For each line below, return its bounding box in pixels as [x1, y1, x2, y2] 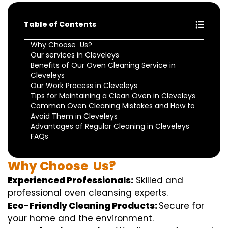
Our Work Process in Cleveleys [31, 80, 137, 91]
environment [96, 212, 152, 225]
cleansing [89, 187, 132, 199]
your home [8, 212, 55, 225]
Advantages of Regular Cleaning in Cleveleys [31, 121, 189, 132]
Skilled [136, 174, 163, 187]
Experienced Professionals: [8, 174, 133, 187]
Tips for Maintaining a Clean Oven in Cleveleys [31, 91, 195, 101]
